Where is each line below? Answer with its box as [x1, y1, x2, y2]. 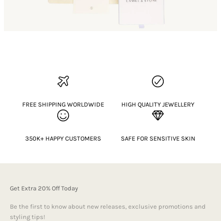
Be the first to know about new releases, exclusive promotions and [10, 202, 206, 210]
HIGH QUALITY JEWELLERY [121, 100, 194, 108]
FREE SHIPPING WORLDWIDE [22, 100, 104, 108]
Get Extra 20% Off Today [10, 184, 78, 192]
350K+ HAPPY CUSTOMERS [25, 134, 101, 142]
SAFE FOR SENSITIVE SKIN [120, 134, 195, 142]
